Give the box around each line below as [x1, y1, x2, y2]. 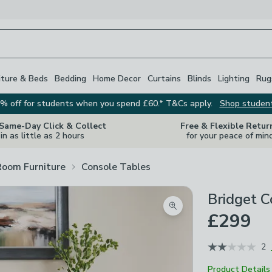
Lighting [218, 72, 250, 84]
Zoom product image [172, 206, 261, 220]
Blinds [188, 72, 211, 84]
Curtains [148, 72, 181, 84]
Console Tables [81, 160, 151, 174]
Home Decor [93, 72, 141, 84]
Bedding [55, 72, 86, 84]
